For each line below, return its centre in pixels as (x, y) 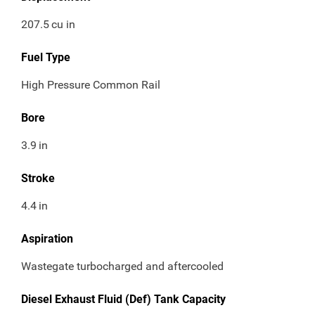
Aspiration (47, 239)
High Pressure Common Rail (91, 85)
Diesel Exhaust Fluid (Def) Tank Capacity (123, 300)
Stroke (38, 179)
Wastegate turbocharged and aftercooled (122, 266)
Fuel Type (46, 58)
